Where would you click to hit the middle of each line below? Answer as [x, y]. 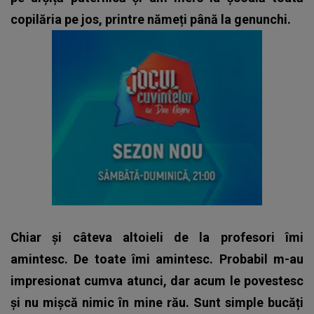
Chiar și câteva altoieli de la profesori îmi [157, 237]
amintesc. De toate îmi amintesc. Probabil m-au [157, 259]
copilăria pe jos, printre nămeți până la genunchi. [151, 19]
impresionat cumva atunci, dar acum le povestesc [157, 280]
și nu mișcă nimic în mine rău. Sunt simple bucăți [157, 302]
